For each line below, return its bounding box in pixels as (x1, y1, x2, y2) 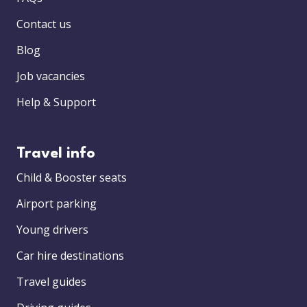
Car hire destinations (16, 248, 124, 264)
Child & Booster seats (16, 170, 127, 186)
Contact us (16, 16, 71, 32)
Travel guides (16, 274, 86, 290)
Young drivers (16, 222, 88, 238)
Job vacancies (16, 69, 85, 84)
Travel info (16, 146, 95, 162)
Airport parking (16, 196, 97, 212)
